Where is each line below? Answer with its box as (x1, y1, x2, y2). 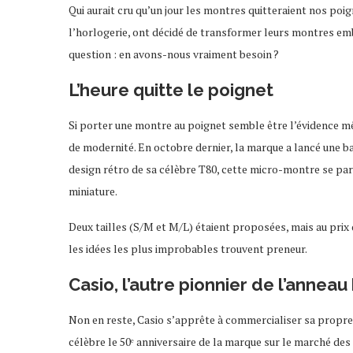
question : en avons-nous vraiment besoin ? (69, 46, 279, 62)
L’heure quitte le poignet (69, 80, 273, 101)
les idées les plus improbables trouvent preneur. (69, 241, 307, 257)
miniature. (69, 184, 117, 199)
